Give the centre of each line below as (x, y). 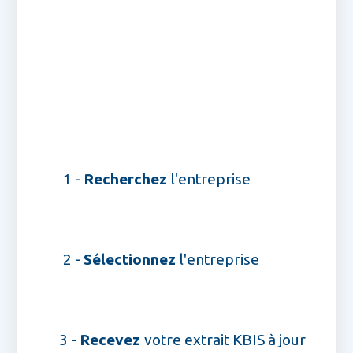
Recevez (111, 340)
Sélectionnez (132, 260)
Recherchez (128, 179)
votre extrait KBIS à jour (225, 340)
